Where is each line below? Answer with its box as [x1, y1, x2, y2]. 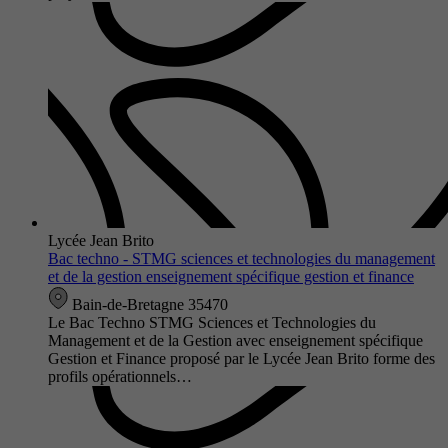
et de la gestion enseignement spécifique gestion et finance [48, 267, 414, 285]
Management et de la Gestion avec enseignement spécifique [48, 331, 423, 349]
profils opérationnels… [48, 367, 192, 385]
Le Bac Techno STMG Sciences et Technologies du [48, 313, 376, 331]
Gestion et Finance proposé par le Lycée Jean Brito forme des [48, 349, 435, 367]
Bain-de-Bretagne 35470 [68, 295, 228, 313]
